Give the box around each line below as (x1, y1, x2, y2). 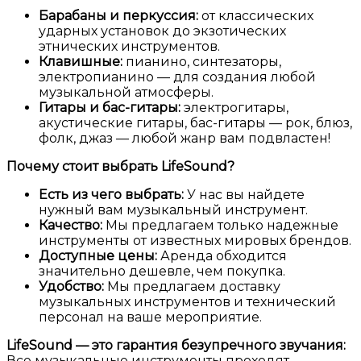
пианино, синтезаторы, (122, 54, 281, 70)
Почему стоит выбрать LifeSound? (6, 159, 234, 175)
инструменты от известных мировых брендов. (39, 233, 351, 249)
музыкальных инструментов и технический (39, 294, 336, 310)
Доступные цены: (39, 248, 157, 264)
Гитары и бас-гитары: (39, 100, 180, 116)
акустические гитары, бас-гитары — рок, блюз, (39, 115, 352, 131)
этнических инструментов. (39, 39, 220, 55)
